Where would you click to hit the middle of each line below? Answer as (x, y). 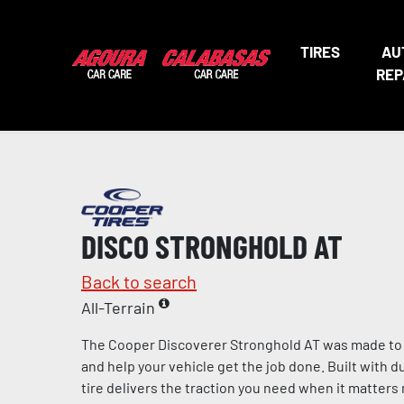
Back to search (139, 281)
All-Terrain (120, 308)
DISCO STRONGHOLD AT (212, 246)
